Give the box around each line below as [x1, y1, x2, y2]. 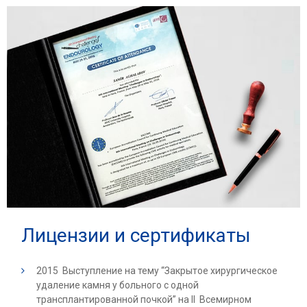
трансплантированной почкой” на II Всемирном [36, 293, 251, 305]
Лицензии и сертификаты [21, 223, 251, 247]
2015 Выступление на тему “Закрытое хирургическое [36, 265, 278, 276]
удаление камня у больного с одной [36, 279, 199, 291]
